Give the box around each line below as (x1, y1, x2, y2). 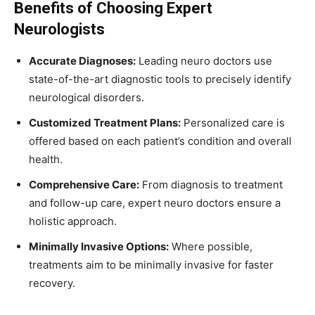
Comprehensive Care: (29, 177, 139, 191)
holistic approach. (29, 214, 117, 228)
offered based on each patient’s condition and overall (29, 134, 292, 148)
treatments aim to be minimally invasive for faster (29, 257, 274, 271)
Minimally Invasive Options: (29, 239, 169, 253)
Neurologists (14, 20, 105, 38)
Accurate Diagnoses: (29, 53, 136, 67)
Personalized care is (181, 115, 285, 129)
